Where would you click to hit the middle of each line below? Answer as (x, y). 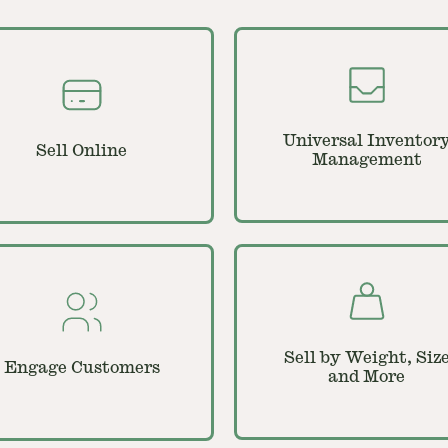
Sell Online (81, 151)
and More (366, 377)
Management (366, 160)
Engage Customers (81, 368)
